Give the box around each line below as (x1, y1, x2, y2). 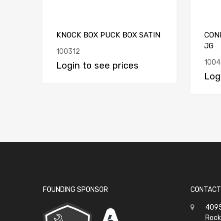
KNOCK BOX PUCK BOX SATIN (56, 30, 160, 39)
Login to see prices (56, 60, 139, 71)
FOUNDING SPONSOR (43, 185, 108, 194)
